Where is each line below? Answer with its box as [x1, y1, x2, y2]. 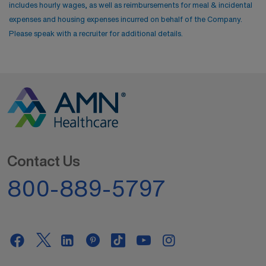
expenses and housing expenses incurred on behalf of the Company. [9, 15, 242, 23]
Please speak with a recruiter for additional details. [9, 29, 183, 37]
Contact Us [7, 153, 80, 168]
